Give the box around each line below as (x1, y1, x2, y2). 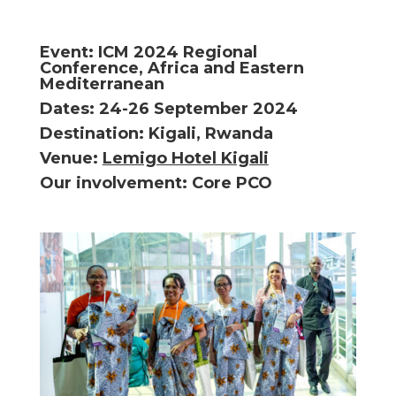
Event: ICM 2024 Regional (39, 42, 257, 62)
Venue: (39, 148, 103, 168)
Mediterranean (39, 73, 164, 94)
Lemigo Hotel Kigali (102, 148, 269, 168)
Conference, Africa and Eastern (39, 57, 304, 78)
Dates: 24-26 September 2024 (39, 98, 298, 118)
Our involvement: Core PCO (39, 172, 272, 193)
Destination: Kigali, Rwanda (39, 123, 273, 143)
